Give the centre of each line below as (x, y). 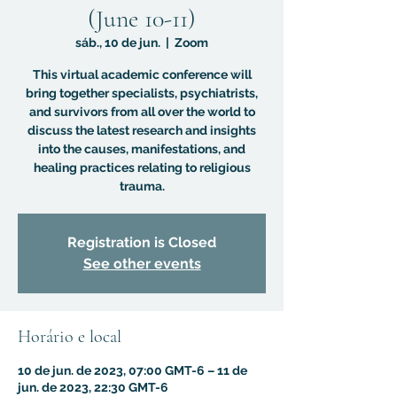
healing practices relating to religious (142, 167)
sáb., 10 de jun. (118, 43)
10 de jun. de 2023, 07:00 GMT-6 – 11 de (132, 370)
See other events (142, 264)
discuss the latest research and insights (142, 130)
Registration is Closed (142, 242)
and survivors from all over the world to (142, 112)
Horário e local (70, 337)
